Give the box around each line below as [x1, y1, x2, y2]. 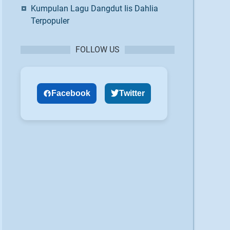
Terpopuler [31, 16, 69, 26]
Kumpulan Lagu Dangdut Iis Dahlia [31, 4, 158, 13]
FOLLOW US [75, 45, 120, 54]
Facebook [51, 89, 90, 98]
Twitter [119, 89, 145, 98]
